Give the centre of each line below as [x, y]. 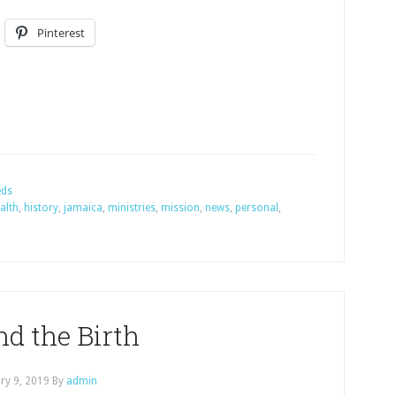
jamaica [83, 208]
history [41, 208]
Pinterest [61, 33]
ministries [132, 208]
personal [257, 208]
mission [180, 208]
